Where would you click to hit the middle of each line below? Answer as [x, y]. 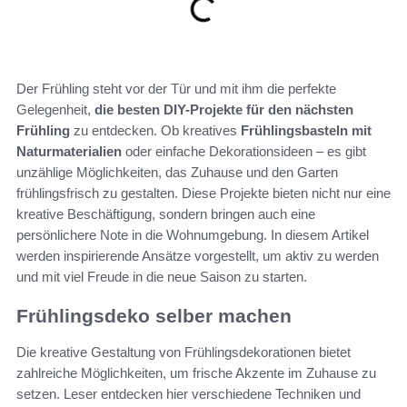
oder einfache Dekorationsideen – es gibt [244, 151]
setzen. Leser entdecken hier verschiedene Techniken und [189, 393]
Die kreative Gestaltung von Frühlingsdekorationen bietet [184, 352]
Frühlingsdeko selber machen [154, 315]
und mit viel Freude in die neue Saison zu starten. [162, 276]
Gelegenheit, [55, 109]
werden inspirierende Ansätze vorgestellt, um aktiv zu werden [198, 255]
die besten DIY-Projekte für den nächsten [224, 109]
